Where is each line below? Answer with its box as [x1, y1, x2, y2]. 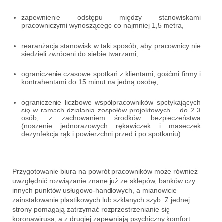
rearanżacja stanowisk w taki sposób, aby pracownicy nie [21, 42, 201, 50]
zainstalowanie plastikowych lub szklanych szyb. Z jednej [12, 196, 190, 204]
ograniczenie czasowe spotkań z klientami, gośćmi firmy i [21, 70, 201, 78]
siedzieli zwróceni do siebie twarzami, [21, 50, 138, 58]
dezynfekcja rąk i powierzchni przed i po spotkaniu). [21, 130, 183, 138]
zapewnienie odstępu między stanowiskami [21, 13, 201, 22]
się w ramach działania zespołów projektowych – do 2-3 [21, 106, 201, 114]
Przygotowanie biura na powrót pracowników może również [12, 167, 198, 176]
